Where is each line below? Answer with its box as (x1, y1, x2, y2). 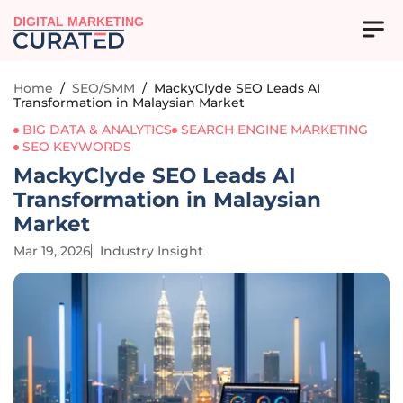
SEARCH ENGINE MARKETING (181, 121, 368, 138)
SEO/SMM (72, 80, 135, 96)
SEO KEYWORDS (22, 139, 131, 155)
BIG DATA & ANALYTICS (22, 121, 172, 138)
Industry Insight (100, 243, 203, 259)
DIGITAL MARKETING (13, 15, 145, 30)
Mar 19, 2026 (13, 243, 91, 259)
